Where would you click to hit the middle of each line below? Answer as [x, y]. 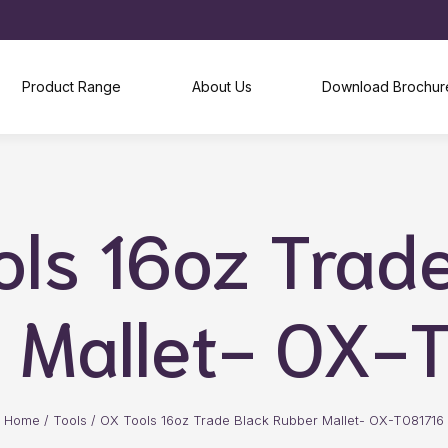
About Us [221, 86]
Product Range [71, 86]
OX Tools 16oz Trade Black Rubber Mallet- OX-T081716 [272, 420]
